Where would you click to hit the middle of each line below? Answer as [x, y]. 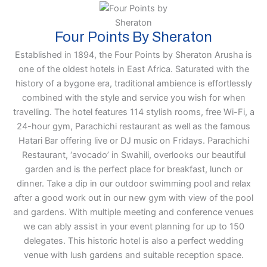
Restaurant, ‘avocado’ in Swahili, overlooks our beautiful [133, 155]
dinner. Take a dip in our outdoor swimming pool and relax [133, 184]
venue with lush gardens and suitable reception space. [133, 255]
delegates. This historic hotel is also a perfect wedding [133, 241]
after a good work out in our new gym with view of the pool [133, 198]
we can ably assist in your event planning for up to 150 [133, 226]
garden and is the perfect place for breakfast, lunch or [133, 169]
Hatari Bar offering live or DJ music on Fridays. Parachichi [133, 141]
